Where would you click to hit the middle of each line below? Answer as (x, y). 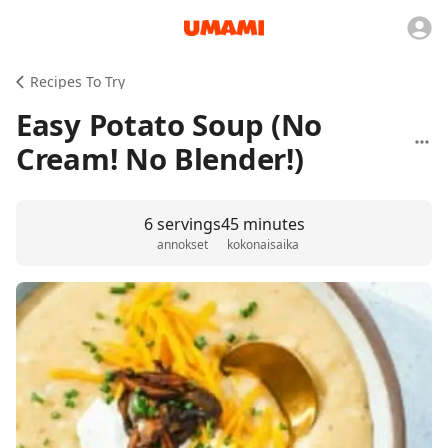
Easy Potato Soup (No (169, 125)
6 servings (182, 224)
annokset (182, 244)
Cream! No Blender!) (160, 159)
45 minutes (262, 224)
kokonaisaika (262, 244)
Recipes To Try (77, 81)
